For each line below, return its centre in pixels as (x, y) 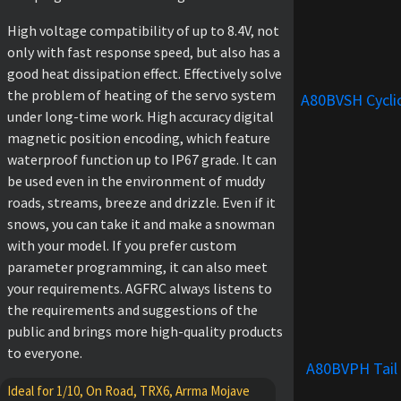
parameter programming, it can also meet (137, 266)
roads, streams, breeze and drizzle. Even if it (141, 202)
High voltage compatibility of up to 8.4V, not (143, 30)
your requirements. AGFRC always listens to (140, 288)
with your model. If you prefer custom (122, 245)
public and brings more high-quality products (145, 331)
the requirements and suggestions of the (132, 309)
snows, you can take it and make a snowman (141, 223)
